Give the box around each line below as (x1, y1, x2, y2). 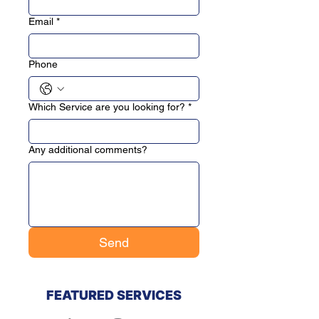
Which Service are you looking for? (28, 101, 185, 113)
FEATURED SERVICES (46, 288, 182, 303)
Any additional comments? (28, 144, 147, 155)
